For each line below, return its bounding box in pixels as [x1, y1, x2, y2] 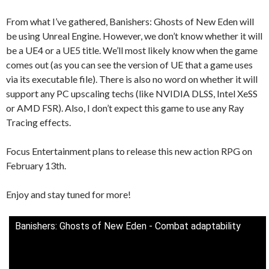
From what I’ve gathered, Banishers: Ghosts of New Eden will [6, 15, 254, 27]
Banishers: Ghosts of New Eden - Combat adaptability [15, 220, 241, 232]
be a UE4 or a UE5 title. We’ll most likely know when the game [6, 44, 258, 56]
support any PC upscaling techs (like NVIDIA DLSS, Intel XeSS [6, 87, 258, 99]
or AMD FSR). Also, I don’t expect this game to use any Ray [6, 101, 244, 113]
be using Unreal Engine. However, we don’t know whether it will [6, 29, 262, 41]
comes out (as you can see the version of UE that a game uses [6, 58, 253, 70]
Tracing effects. [6, 116, 71, 128]
